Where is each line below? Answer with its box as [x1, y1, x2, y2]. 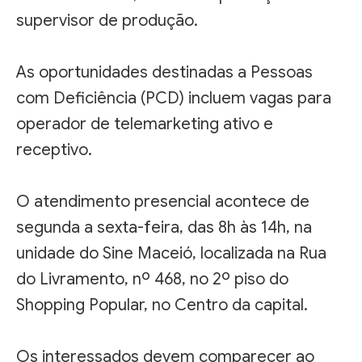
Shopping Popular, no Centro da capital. [16, 294, 308, 315]
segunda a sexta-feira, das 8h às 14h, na [16, 217, 312, 238]
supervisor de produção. [16, 10, 198, 31]
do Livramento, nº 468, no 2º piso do [16, 268, 288, 289]
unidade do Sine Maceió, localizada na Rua [16, 242, 326, 263]
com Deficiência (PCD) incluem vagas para [16, 87, 331, 108]
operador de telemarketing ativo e [16, 113, 273, 134]
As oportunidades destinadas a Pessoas [16, 61, 313, 82]
